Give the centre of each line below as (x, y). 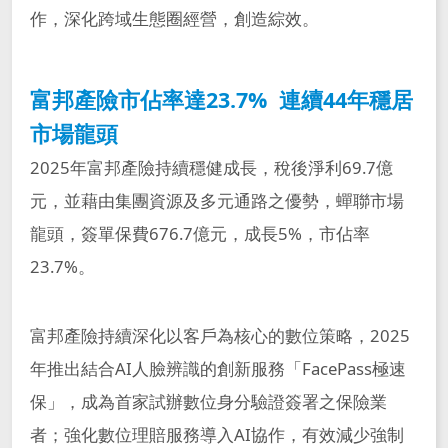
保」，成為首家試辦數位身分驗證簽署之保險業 (208, 402)
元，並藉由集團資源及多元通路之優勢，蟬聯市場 (216, 201)
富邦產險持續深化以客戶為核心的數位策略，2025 (219, 336)
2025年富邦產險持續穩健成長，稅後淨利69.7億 (211, 168)
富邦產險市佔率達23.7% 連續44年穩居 (221, 100)
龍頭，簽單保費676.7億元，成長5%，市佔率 (199, 234)
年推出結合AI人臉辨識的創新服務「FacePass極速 (217, 369)
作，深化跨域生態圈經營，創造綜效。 (174, 19)
